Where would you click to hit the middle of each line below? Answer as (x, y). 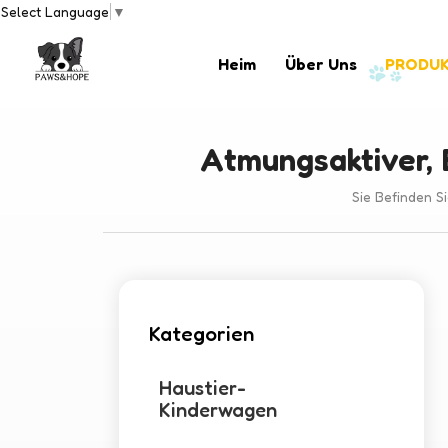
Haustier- (203, 388)
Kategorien (202, 334)
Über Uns (320, 64)
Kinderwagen (218, 410)
